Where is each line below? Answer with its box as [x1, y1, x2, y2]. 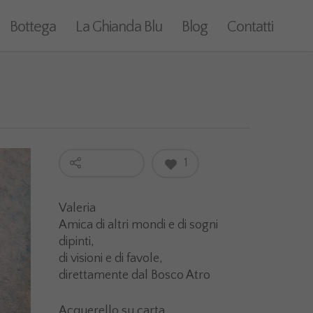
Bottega [10, 18, 56, 36]
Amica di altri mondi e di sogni [59, 218, 219, 232]
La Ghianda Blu [75, 18, 162, 36]
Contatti [227, 18, 273, 36]
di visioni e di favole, [59, 252, 163, 265]
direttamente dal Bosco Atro [59, 268, 214, 282]
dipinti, [59, 235, 95, 249]
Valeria [59, 201, 96, 215]
